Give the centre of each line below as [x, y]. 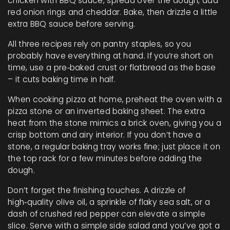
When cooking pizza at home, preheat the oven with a [115, 99]
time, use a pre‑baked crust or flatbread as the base [112, 68]
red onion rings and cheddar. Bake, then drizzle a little [113, 12]
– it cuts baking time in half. [62, 79]
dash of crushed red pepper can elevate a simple [107, 214]
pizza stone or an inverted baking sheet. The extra [106, 111]
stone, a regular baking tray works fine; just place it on [114, 147]
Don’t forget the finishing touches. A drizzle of [97, 190]
